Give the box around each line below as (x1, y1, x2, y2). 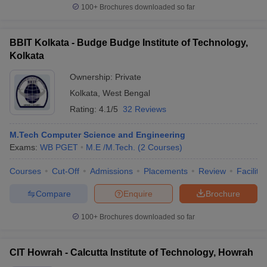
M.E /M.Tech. (86, 142, 135, 152)
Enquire (123, 188, 153, 198)
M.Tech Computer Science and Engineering (10, 130, 185, 139)
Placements (144, 166, 188, 176)
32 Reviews (123, 104, 166, 114)
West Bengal (103, 88, 150, 98)
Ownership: (70, 72, 115, 82)
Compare (35, 188, 71, 198)
